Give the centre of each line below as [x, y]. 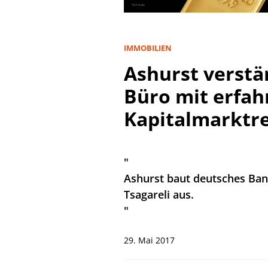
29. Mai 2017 [149, 240]
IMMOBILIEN [148, 48]
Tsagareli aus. [159, 194]
